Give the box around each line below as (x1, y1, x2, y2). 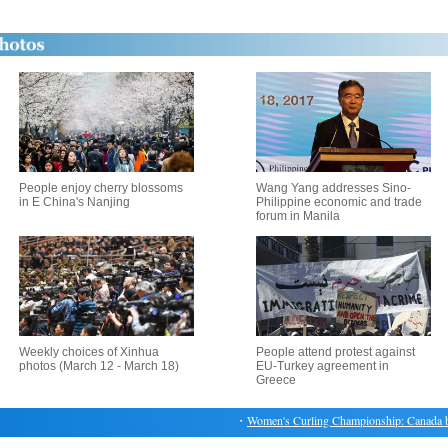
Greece (256, 373, 296, 387)
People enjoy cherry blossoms (18, 181, 183, 195)
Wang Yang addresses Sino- (256, 181, 411, 195)
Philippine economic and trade (256, 195, 422, 209)
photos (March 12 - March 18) (18, 359, 179, 373)
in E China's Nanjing (18, 195, 130, 209)
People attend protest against (256, 345, 415, 359)
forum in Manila (256, 209, 340, 223)
